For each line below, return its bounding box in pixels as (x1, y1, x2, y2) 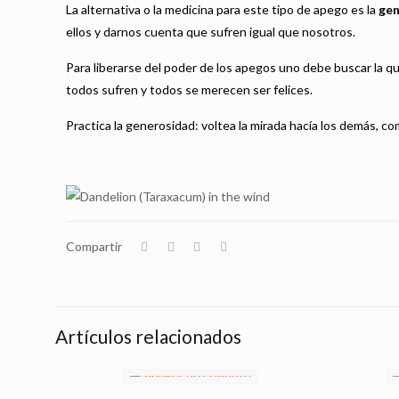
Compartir (66, 239, 123, 254)
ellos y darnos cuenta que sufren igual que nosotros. (66, 24, 356, 39)
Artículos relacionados (55, 325, 241, 347)
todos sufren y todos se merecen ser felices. (66, 82, 313, 97)
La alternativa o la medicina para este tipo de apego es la (66, 2, 379, 17)
